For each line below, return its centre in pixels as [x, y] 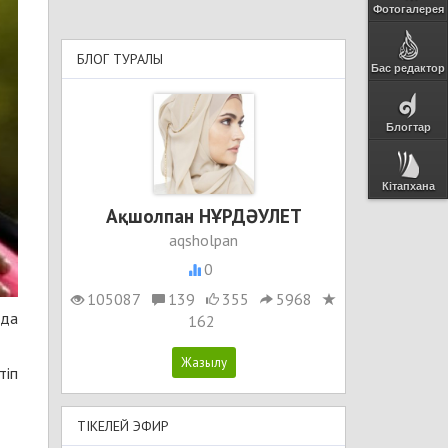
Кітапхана [408, 186]
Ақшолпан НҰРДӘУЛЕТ [203, 215]
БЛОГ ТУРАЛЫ [120, 59]
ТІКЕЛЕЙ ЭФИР [123, 426]
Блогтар [408, 127]
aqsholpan [203, 240]
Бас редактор [408, 68]
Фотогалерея [408, 9]
